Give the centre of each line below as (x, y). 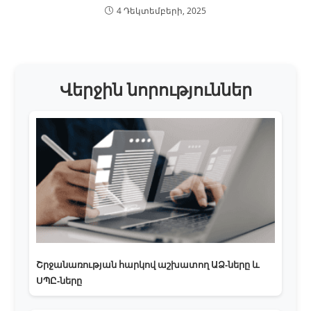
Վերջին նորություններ (155, 89)
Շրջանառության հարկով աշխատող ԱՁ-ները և (148, 264)
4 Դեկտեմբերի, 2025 (161, 10)
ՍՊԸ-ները (59, 280)
